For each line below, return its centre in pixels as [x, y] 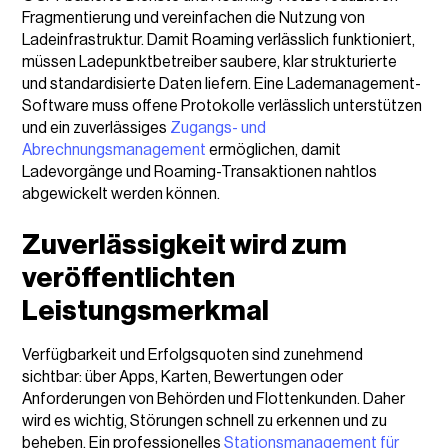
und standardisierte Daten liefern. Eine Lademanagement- [222, 83]
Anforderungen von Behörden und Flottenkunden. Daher [214, 398]
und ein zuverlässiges [96, 127]
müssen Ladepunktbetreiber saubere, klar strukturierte [210, 61]
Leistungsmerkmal [146, 310]
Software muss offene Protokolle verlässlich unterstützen [222, 105]
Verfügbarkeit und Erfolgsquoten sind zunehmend [193, 354]
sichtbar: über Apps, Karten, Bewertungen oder [183, 376]
